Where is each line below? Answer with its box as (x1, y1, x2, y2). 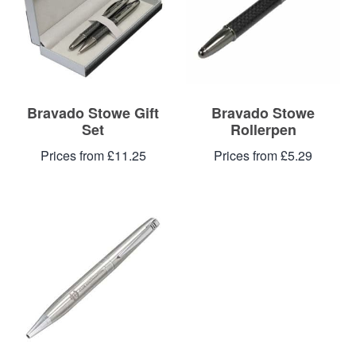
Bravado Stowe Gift (27, 102, 159, 123)
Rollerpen (230, 118, 296, 140)
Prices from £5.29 (214, 146, 312, 165)
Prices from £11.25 (40, 146, 146, 165)
